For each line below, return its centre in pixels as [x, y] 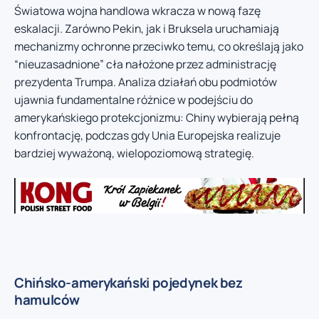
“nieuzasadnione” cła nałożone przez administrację [145, 64]
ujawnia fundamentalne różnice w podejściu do [134, 99]
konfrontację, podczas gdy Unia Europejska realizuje [147, 135]
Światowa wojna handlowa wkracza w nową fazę [137, 10]
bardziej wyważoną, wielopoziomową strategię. [134, 153]
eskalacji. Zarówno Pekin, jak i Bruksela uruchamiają [147, 28]
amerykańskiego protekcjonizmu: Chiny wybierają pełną [157, 117]
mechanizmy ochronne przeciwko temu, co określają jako [159, 46]
